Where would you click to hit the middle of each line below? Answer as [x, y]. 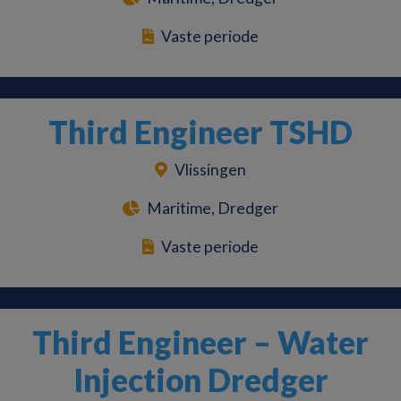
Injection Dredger [200, 380]
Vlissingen [210, 170]
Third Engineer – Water [200, 342]
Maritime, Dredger [212, 209]
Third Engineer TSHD [200, 132]
